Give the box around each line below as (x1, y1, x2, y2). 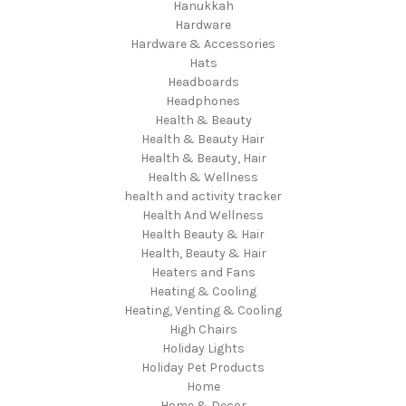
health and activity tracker (124, 188, 282, 204)
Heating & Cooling (150, 283, 256, 299)
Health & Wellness (148, 169, 258, 185)
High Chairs (169, 321, 237, 337)
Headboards (167, 73, 239, 90)
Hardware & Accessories (130, 35, 275, 52)
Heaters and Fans (150, 264, 256, 280)
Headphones (166, 92, 240, 109)
